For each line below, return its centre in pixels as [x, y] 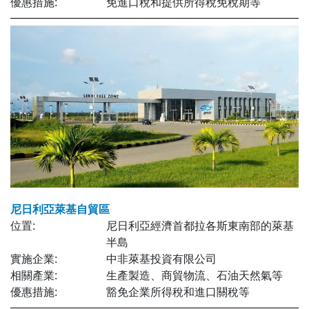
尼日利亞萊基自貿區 [60, 209]
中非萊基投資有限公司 [162, 259]
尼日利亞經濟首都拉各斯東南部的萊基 [200, 226]
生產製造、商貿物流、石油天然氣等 [195, 275]
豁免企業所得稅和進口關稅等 [178, 292]
